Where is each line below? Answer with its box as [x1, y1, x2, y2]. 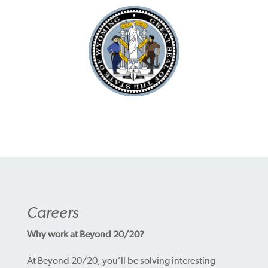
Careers [26, 203, 78, 222]
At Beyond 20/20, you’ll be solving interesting [26, 255, 215, 267]
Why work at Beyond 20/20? [26, 229, 144, 240]
